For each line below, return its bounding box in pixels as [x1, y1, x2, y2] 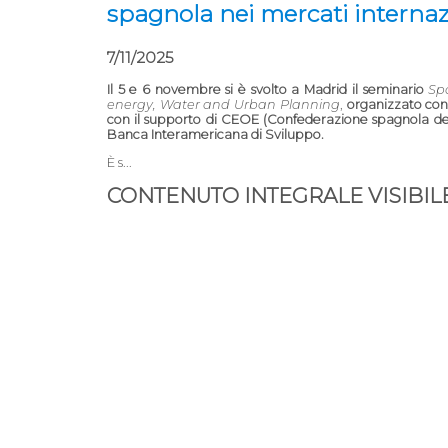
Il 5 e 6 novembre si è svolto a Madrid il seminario [107, 82, 424, 97]
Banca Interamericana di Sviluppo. [107, 127, 324, 142]
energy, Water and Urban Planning [107, 97, 340, 112]
